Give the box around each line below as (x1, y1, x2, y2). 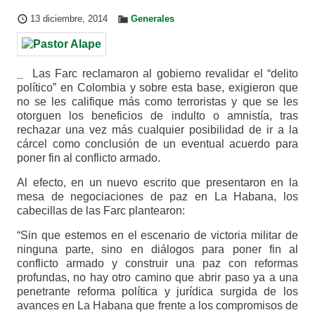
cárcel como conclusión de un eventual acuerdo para (16, 138, 299, 150)
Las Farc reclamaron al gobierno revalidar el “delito (22, 67, 299, 80)
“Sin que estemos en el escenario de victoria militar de (16, 229, 299, 242)
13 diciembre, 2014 (30, 14, 108, 24)
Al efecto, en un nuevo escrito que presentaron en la (16, 176, 299, 189)
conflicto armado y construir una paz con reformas (16, 257, 299, 270)
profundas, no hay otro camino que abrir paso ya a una (16, 271, 299, 284)
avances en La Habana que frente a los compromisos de (16, 300, 299, 312)
